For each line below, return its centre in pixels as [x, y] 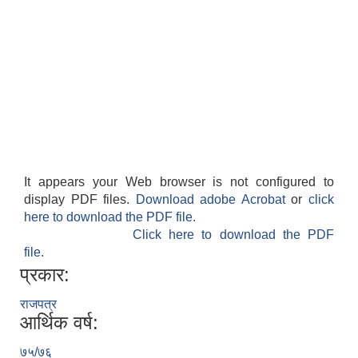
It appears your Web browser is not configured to [179, 182]
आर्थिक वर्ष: [59, 323]
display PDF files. [80, 200]
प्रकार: [45, 275]
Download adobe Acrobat [213, 200]
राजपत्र [38, 304]
